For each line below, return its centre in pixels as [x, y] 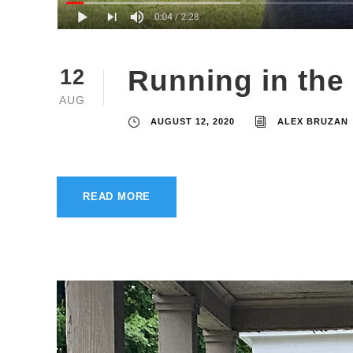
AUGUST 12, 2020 [193, 122]
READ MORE [117, 197]
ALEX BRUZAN [313, 122]
